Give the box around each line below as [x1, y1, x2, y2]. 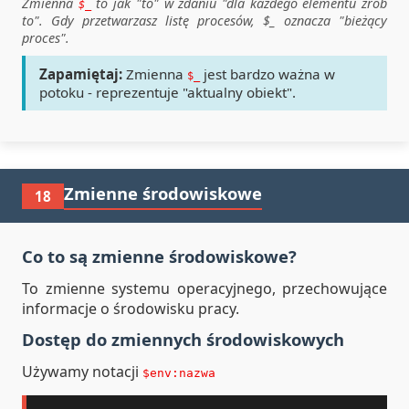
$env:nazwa [142, 366, 215, 380]
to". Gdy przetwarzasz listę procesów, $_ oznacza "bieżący [22, 12, 387, 29]
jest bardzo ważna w [200, 65, 335, 83]
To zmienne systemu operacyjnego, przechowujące [22, 278, 387, 299]
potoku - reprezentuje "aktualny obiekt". [39, 83, 296, 101]
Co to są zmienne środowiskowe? [22, 245, 297, 267]
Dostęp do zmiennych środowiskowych [22, 328, 344, 351]
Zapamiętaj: [39, 65, 122, 83]
